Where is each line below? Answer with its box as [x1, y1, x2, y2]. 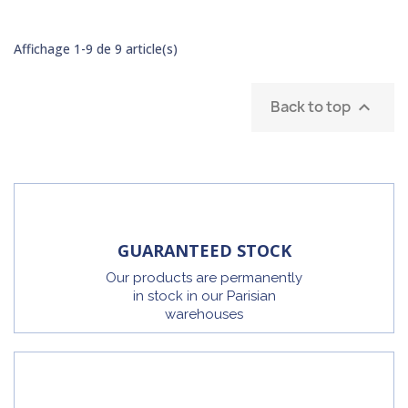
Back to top [270, 96, 353, 117]
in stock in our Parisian [132, 288, 276, 305]
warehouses [165, 306, 243, 323]
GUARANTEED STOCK [117, 240, 291, 262]
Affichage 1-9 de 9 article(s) [14, 39, 178, 57]
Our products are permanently [106, 270, 302, 287]
